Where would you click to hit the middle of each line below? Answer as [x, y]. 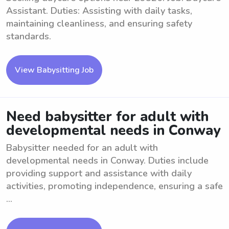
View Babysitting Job [54, 70]
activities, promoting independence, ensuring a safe [114, 186]
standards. [29, 36]
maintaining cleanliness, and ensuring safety [99, 24]
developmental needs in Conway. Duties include [107, 161]
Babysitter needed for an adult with [82, 148]
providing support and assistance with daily [99, 173]
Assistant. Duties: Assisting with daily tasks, [99, 11]
